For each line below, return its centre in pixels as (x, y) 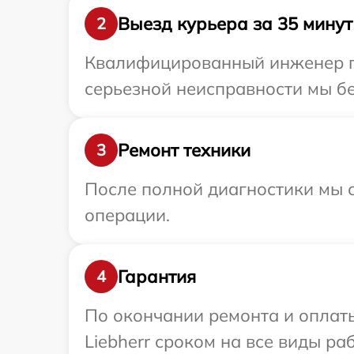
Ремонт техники (184, 150)
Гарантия (157, 276)
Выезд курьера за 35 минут (235, 23)
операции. (127, 215)
